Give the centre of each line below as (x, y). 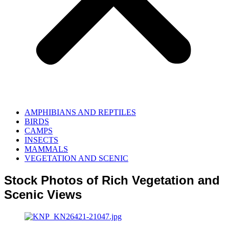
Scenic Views (43, 194)
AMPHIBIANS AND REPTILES (80, 112)
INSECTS (41, 140)
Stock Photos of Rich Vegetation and (112, 180)
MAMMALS (46, 149)
